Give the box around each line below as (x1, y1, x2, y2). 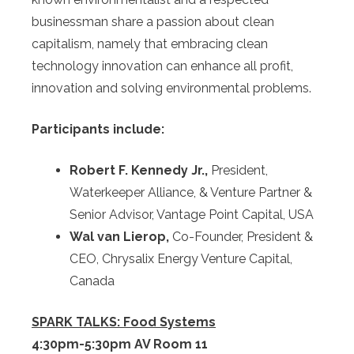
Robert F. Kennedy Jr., (70, 163, 211, 179)
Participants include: (32, 122, 168, 137)
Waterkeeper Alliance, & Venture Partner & (70, 185, 312, 201)
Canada (70, 273, 115, 289)
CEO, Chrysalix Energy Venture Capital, (70, 251, 292, 267)
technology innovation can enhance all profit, (32, 58, 293, 74)
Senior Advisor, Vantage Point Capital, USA (70, 207, 314, 223)
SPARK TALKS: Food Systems (32, 314, 216, 330)
